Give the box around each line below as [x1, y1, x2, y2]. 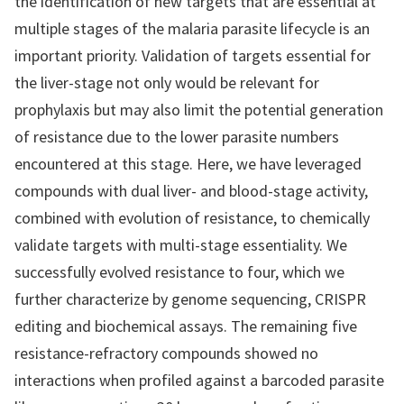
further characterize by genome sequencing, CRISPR [14, 289, 366, 309]
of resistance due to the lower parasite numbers [14, 126, 339, 147]
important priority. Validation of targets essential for [14, 45, 371, 66]
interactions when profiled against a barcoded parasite [14, 370, 384, 390]
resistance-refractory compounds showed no [14, 343, 318, 363]
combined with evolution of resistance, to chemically [14, 207, 370, 228]
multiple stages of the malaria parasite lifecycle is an [14, 18, 370, 39]
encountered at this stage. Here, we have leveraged [14, 153, 362, 174]
